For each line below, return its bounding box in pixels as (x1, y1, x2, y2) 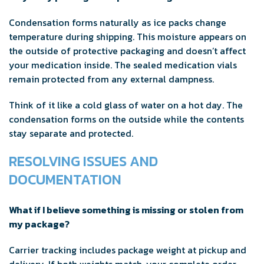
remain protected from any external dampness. (9, 72, 214, 87)
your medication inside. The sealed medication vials (9, 58, 237, 72)
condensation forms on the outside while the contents (9, 112, 244, 127)
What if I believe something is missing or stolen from (9, 203, 243, 217)
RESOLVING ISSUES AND (9, 151, 158, 172)
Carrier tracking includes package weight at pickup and (9, 243, 246, 258)
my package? (9, 217, 70, 232)
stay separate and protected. (9, 126, 133, 141)
